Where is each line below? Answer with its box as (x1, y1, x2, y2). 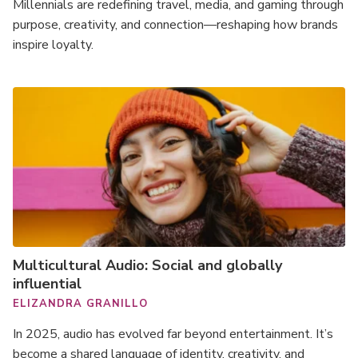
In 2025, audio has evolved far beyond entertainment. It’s (13, 325, 333, 343)
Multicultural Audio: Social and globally (13, 256, 282, 275)
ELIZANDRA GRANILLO (13, 296, 148, 311)
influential (13, 274, 82, 293)
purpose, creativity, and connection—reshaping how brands (13, 16, 338, 34)
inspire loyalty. (13, 36, 93, 54)
